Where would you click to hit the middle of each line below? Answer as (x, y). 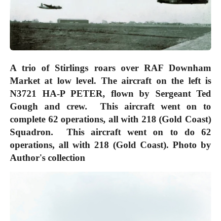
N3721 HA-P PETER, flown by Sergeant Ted (110, 93)
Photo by (192, 145)
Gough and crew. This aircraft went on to (110, 106)
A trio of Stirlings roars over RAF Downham (110, 68)
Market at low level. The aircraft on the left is (110, 80)
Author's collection (48, 157)
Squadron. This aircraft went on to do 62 (110, 132)
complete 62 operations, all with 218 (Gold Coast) (110, 119)
